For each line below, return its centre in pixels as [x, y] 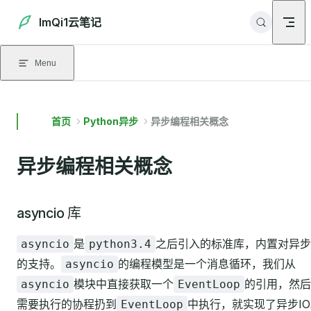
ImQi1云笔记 [70, 22]
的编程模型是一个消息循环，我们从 [207, 264]
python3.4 [120, 244]
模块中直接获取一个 [124, 284]
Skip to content [49, 19]
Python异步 [111, 121]
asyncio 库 [49, 213]
